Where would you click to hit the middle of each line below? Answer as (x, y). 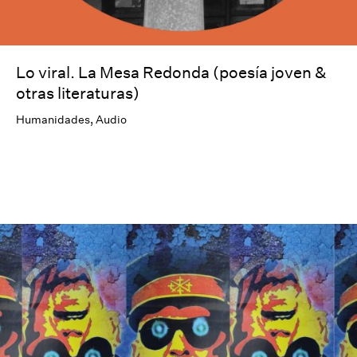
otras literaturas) (78, 93)
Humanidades (53, 120)
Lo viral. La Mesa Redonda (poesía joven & (171, 72)
